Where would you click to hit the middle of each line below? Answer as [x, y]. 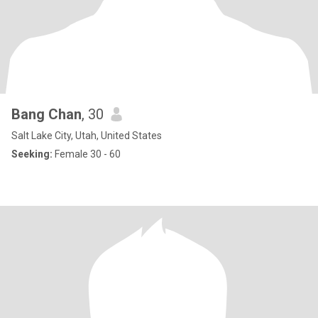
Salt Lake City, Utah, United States [87, 136]
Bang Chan [46, 114]
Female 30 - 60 [87, 154]
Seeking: [32, 154]
